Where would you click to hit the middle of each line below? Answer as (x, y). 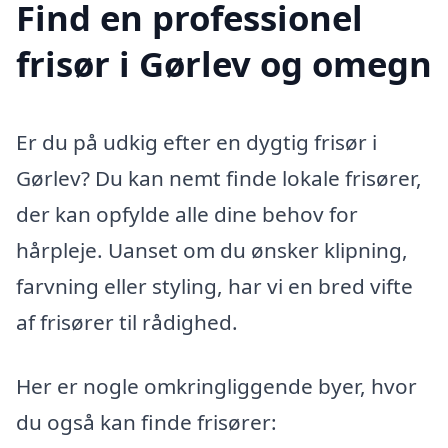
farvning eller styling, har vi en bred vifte (214, 286)
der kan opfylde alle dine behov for (187, 214)
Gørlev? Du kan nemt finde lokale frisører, (219, 178)
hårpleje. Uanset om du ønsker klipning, (212, 250)
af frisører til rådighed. (127, 322)
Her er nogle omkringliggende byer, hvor (216, 386)
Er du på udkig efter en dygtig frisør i (196, 142)
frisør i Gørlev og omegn (224, 64)
